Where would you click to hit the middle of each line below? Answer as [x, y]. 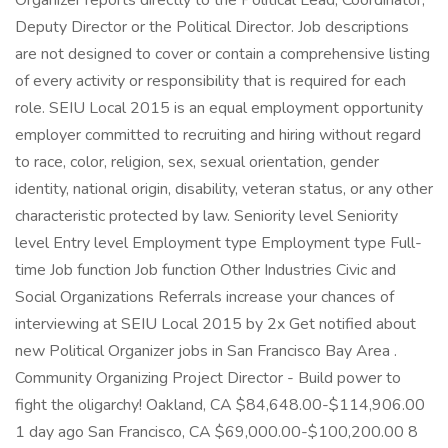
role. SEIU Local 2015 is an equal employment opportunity [219, 108]
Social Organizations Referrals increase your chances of [204, 297]
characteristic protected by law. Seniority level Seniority [206, 216]
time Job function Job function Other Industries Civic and [205, 270]
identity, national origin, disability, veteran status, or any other [224, 189]
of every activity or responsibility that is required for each [210, 81]
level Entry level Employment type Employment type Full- [218, 243]
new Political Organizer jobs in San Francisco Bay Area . [206, 351]
